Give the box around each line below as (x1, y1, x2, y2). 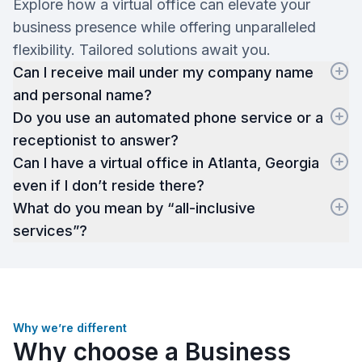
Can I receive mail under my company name (13, 64, 314, 81)
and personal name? (13, 86, 152, 103)
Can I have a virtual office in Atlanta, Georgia (13, 154, 319, 171)
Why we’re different (13, 321, 127, 335)
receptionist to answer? (13, 132, 179, 149)
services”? (13, 222, 95, 239)
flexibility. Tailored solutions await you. (13, 41, 271, 58)
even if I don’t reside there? (13, 177, 204, 194)
